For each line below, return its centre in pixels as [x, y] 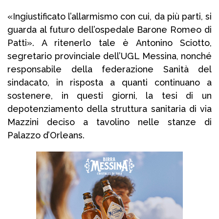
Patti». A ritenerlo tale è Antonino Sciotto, [109, 43]
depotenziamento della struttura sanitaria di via [109, 109]
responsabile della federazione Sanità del [109, 69]
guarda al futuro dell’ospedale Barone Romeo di [109, 30]
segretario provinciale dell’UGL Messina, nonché [109, 56]
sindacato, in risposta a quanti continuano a [109, 83]
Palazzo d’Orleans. [46, 135]
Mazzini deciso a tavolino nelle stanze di [109, 122]
